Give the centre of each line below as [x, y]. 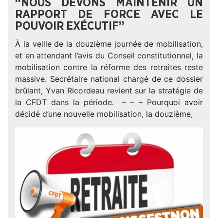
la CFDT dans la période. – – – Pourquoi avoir [109, 102]
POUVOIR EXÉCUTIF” [70, 27]
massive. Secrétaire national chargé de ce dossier [109, 79]
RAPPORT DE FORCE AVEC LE [109, 15]
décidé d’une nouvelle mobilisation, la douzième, [104, 114]
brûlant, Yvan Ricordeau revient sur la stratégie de [109, 91]
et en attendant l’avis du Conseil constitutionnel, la [109, 56]
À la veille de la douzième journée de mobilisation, [109, 44]
